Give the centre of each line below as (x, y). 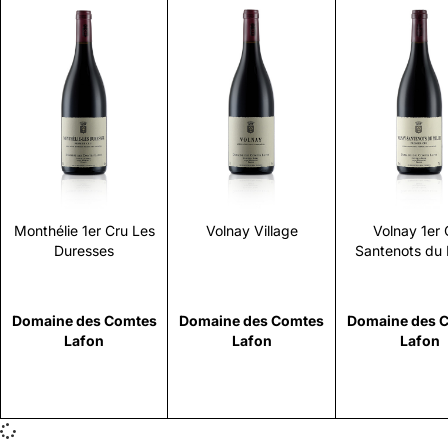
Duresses (84, 250)
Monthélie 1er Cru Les (84, 230)
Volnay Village (251, 231)
